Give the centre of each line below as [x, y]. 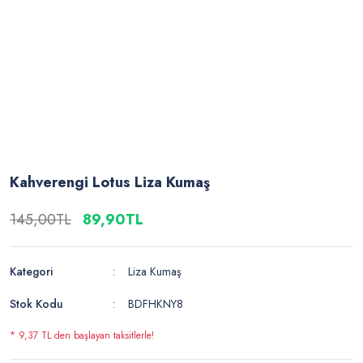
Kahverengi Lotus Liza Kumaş [110, 183]
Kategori [31, 272]
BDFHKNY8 [156, 304]
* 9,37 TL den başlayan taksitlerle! [82, 336]
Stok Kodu [36, 304]
